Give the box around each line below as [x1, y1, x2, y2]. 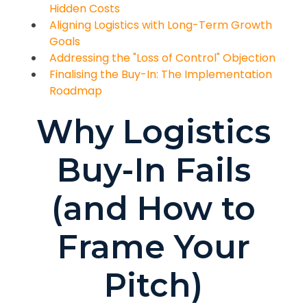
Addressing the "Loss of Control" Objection [49, 50, 275, 66]
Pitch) [104, 266, 203, 306]
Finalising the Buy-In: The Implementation [49, 66, 272, 83]
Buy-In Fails [56, 151, 251, 191]
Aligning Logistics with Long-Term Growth [49, 17, 272, 34]
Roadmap [49, 83, 102, 99]
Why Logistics [36, 112, 271, 152]
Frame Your [57, 228, 250, 267]
